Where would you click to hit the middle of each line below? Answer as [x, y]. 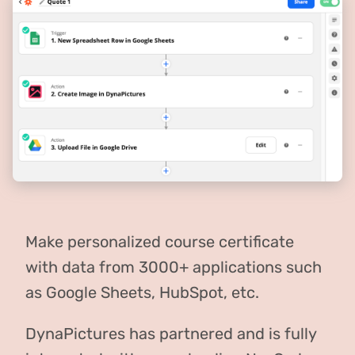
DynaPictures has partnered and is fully [171, 333]
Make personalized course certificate [160, 241]
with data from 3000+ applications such [174, 267]
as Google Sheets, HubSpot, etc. [142, 292]
